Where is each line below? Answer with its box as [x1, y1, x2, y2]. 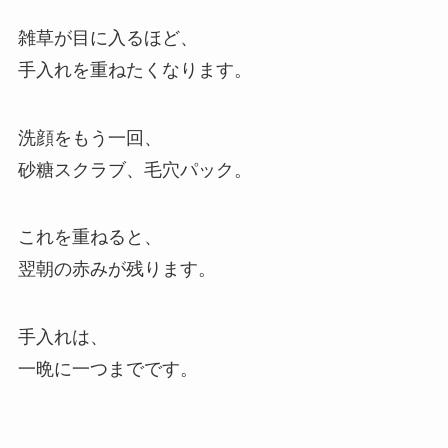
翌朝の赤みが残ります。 [17, 259, 216, 280]
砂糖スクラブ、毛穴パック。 [17, 159, 252, 180]
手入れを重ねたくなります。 [17, 59, 252, 80]
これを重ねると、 [17, 227, 162, 248]
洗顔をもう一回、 [17, 127, 162, 148]
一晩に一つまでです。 [17, 359, 198, 380]
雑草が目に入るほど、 [17, 27, 198, 48]
